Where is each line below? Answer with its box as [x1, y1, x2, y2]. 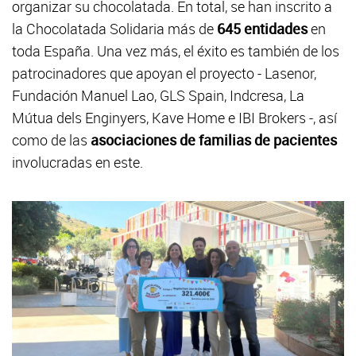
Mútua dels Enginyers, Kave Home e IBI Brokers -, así [12, 108, 337, 128]
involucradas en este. [12, 153, 146, 172]
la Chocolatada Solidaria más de [12, 19, 217, 39]
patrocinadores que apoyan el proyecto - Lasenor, [12, 64, 316, 83]
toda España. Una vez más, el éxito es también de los [12, 41, 339, 61]
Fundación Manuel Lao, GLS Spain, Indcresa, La [12, 86, 304, 106]
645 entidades [217, 19, 308, 39]
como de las [12, 130, 91, 150]
